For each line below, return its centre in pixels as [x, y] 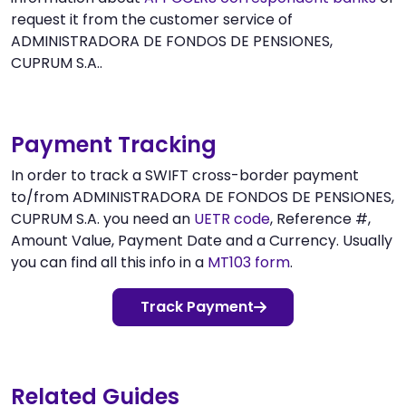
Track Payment [197, 306]
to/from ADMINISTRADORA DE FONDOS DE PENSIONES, [203, 197]
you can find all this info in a [109, 262]
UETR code [232, 218]
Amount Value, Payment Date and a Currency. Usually [202, 240]
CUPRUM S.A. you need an [102, 218]
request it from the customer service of [152, 19]
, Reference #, [320, 218]
